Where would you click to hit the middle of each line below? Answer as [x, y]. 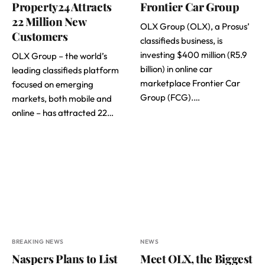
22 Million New [49, 22]
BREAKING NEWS [38, 241]
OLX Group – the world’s [59, 56]
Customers [40, 36]
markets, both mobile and [62, 99]
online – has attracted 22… [63, 113]
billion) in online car [176, 69]
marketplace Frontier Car [190, 83]
